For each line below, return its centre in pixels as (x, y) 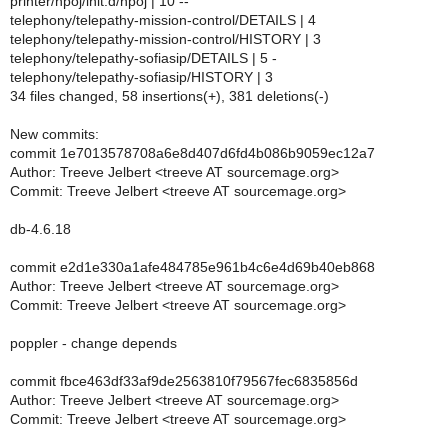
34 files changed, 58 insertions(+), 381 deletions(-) (169, 96)
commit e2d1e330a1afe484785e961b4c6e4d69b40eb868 (192, 267)
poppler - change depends (93, 343)
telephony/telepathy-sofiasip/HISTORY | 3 (141, 77)
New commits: (54, 134)
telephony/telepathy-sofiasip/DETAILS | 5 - (143, 58)
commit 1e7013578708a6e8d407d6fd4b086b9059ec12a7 (192, 153)
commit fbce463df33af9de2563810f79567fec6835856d (184, 381)
